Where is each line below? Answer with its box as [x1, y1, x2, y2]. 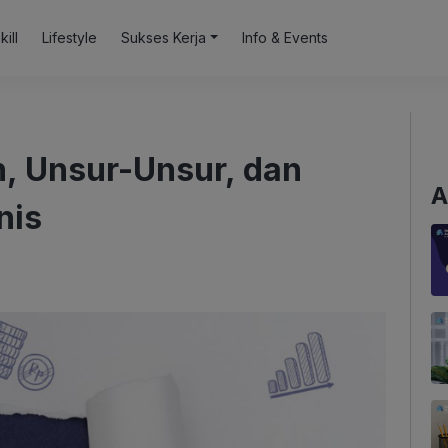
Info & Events [242, 29, 329, 46]
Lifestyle [42, 29, 98, 46]
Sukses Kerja [121, 29, 207, 46]
